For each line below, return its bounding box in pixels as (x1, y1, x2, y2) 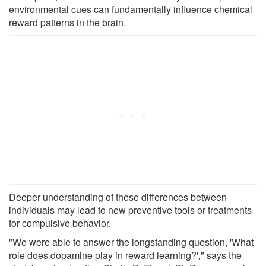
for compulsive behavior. (9, 216, 111, 230)
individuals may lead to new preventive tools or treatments (9, 202, 252, 217)
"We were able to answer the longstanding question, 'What (9, 235, 254, 249)
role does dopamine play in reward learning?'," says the (9, 248, 242, 262)
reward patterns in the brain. (9, 15, 126, 29)
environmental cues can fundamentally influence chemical (9, 2, 252, 16)
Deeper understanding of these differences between (9, 189, 227, 204)
